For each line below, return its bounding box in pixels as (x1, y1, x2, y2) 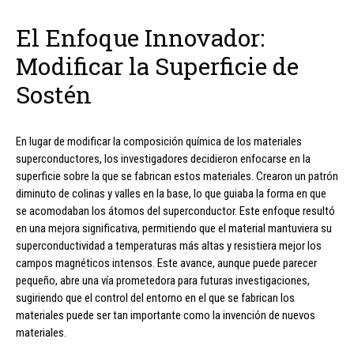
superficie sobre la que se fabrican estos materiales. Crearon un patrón (16, 169, 338, 184)
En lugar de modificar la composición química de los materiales (16, 134, 302, 149)
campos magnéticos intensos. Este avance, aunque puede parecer (16, 256, 317, 271)
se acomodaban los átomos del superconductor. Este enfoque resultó (16, 204, 335, 219)
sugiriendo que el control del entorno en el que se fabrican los (16, 291, 295, 306)
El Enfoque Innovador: (16, 22, 265, 54)
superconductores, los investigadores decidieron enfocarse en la (16, 152, 311, 167)
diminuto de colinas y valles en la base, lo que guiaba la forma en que (16, 186, 326, 201)
